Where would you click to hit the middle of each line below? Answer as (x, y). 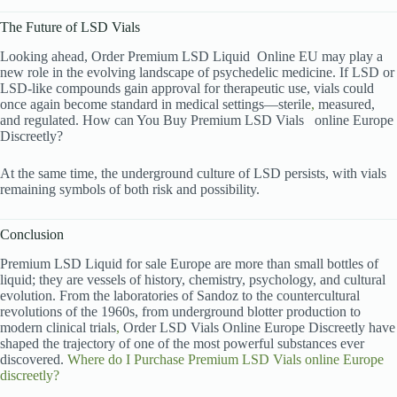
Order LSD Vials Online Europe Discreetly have (257, 327)
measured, (345, 105)
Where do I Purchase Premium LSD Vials (184, 359)
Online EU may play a (320, 57)
